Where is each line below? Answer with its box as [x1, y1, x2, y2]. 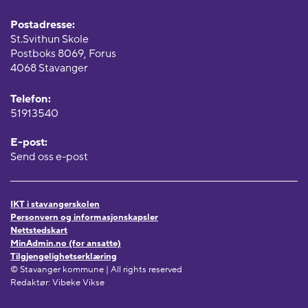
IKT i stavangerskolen [10, 199, 100, 210]
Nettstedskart [10, 225, 67, 236]
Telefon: [10, 93, 51, 106]
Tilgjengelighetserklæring [10, 252, 117, 262]
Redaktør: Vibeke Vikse [10, 278, 104, 288]
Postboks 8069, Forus [10, 47, 116, 60]
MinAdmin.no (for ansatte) [10, 239, 121, 249]
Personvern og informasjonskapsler [10, 212, 158, 223]
